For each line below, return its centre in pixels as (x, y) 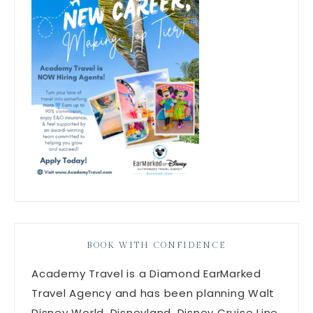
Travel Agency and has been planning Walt (153, 293)
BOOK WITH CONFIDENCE (156, 246)
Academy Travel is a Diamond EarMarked (146, 274)
